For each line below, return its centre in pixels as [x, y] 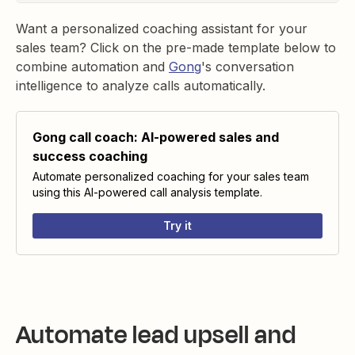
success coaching [90, 157]
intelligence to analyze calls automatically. [141, 86]
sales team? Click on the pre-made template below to [176, 48]
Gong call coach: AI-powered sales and [156, 137]
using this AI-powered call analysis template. [147, 193]
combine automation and [92, 67]
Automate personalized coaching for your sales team [171, 177]
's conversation [248, 67]
